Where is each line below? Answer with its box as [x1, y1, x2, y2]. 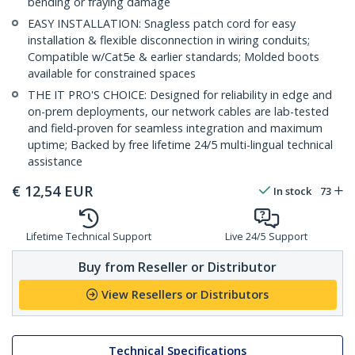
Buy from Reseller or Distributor [78, 258, 277, 276]
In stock [273, 184, 311, 199]
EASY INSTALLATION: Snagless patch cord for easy [28, 16, 296, 32]
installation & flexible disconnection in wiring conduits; [28, 32, 310, 48]
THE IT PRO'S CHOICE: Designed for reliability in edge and [28, 87, 332, 103]
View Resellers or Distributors [101, 287, 269, 303]
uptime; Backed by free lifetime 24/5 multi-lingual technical [28, 137, 333, 153]
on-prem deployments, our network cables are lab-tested [28, 104, 329, 120]
